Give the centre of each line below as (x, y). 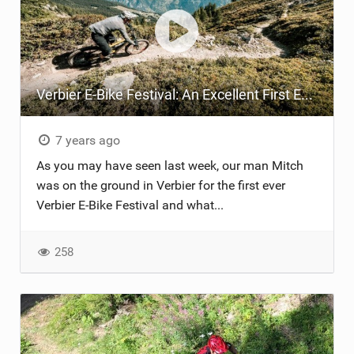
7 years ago (87, 140)
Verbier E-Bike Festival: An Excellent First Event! (307, 94)
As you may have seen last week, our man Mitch (169, 165)
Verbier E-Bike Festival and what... (130, 205)
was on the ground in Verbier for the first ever (160, 185)
